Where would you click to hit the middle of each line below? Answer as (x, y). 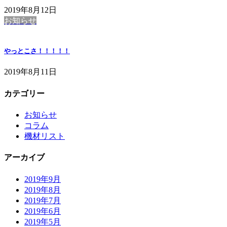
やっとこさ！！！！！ (37, 51)
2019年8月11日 (30, 72)
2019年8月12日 (30, 10)
